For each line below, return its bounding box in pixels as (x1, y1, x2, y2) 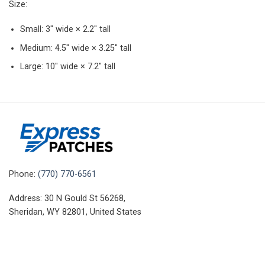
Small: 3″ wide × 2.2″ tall (20, 24, 111, 35)
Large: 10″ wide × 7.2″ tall (20, 62, 115, 72)
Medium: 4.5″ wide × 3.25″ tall (20, 43, 131, 53)
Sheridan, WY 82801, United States (9, 207, 141, 218)
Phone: (9, 169, 38, 179)
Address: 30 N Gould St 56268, (9, 193, 125, 204)
